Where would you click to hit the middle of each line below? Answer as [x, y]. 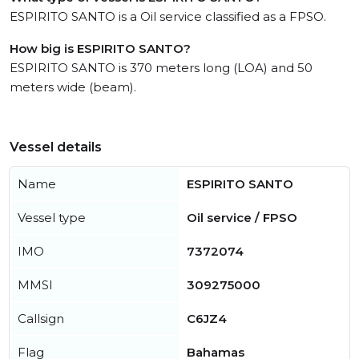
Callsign [41, 319]
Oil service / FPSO [242, 218]
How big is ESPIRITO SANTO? [100, 48]
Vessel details [56, 147]
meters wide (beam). [73, 87]
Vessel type [52, 218]
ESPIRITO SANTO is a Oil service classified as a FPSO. [168, 16]
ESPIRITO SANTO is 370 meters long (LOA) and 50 [161, 68]
